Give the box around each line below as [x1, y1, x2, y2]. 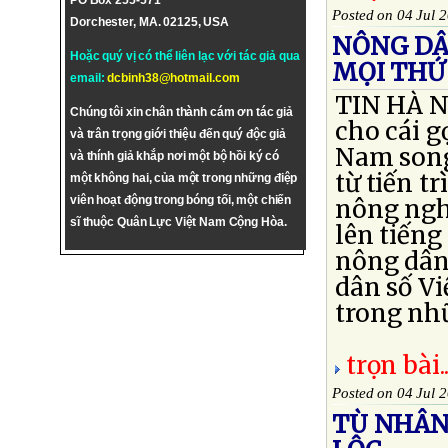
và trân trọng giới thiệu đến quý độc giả [70, 127, 287, 141]
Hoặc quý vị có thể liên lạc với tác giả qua [70, 49, 300, 63]
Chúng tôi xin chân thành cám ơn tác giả [70, 105, 294, 119]
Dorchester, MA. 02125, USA [70, 15, 230, 29]
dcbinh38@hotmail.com [107, 71, 240, 85]
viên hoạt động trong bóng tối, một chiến [70, 193, 292, 207]
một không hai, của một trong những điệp [70, 171, 298, 185]
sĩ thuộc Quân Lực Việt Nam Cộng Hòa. [70, 215, 287, 229]
